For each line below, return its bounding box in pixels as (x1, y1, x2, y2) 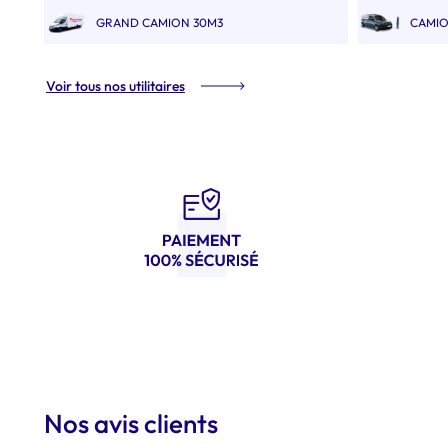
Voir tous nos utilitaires (46, 77, 185, 95)
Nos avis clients (44, 407, 218, 440)
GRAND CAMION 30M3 (96, 15, 223, 30)
